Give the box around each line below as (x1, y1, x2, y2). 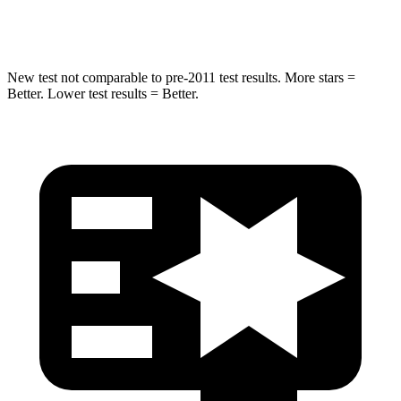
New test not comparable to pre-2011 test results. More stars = (7, 69, 355, 85)
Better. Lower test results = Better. (7, 85, 199, 101)
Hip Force (108, 13, 157, 26)
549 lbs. (205, 13, 243, 26)
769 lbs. (273, 13, 311, 26)
